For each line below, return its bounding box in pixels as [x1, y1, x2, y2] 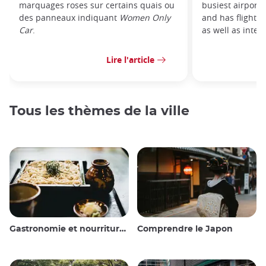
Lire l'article [106, 54, 154, 66]
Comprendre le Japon [137, 225, 233, 234]
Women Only [119, 11, 170, 23]
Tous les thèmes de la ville [9, 104, 189, 118]
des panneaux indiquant [19, 11, 119, 23]
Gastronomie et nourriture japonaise [9, 225, 119, 234]
